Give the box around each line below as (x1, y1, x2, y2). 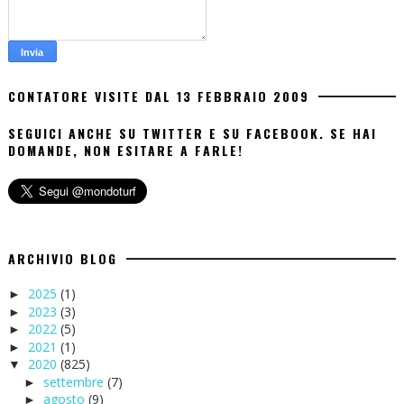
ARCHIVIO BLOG (7, 249, 117, 269)
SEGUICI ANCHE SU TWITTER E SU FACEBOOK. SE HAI (7, 124, 377, 143)
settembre (42, 372, 107, 390)
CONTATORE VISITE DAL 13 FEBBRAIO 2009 (7, 87, 309, 106)
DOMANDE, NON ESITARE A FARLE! (7, 141, 243, 161)
